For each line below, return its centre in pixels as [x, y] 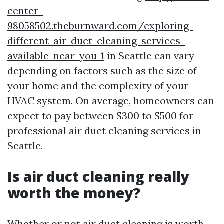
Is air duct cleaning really [98, 177]
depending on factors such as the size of [102, 71]
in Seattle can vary [149, 56]
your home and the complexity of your [98, 86]
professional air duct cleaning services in [104, 131]
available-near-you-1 [56, 56]
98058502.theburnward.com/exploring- [100, 26]
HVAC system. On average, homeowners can [111, 101]
